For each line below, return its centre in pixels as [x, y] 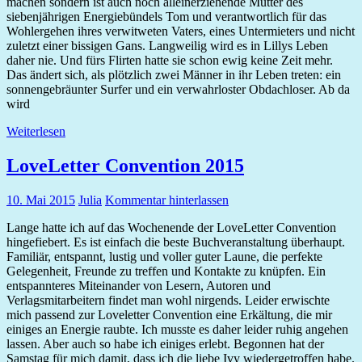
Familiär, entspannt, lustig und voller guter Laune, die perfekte [164, 257]
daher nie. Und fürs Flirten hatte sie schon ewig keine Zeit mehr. [170, 61]
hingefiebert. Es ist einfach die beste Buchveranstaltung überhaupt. [176, 242]
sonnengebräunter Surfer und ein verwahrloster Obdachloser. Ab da [178, 90]
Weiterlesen [36, 132]
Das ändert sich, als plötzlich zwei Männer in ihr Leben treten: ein [174, 75]
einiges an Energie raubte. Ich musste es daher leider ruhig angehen [177, 330]
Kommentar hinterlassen [167, 200]
